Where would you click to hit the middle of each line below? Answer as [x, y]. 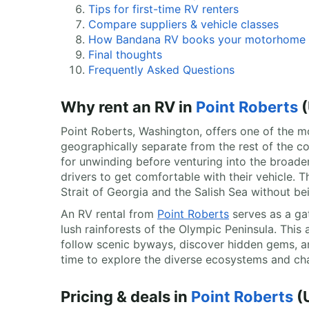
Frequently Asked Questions [161, 70]
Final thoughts [125, 54]
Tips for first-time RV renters [163, 9]
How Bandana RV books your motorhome [197, 39]
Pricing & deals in [126, 297]
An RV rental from [109, 214]
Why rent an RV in [128, 107]
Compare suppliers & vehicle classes [183, 24]
